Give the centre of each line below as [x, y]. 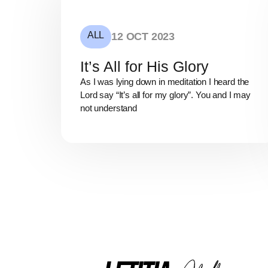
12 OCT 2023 [143, 37]
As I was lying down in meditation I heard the [165, 82]
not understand [109, 108]
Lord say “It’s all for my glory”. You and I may [165, 95]
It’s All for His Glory [144, 67]
